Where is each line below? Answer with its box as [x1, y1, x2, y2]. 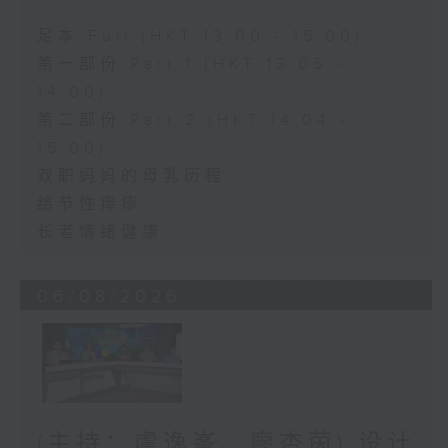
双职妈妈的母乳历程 [36, 166, 226, 186]
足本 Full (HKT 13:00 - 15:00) [36, 26, 364, 46]
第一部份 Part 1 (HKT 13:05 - [36, 54, 346, 74]
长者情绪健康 [36, 222, 163, 242]
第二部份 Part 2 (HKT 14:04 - [36, 110, 350, 130]
